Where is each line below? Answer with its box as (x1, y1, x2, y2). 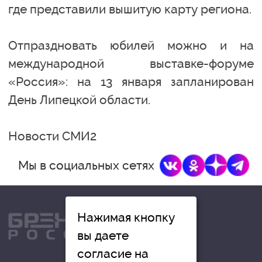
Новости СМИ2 (8, 128, 96, 143)
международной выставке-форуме (8, 56, 254, 71)
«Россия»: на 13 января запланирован (8, 74, 254, 89)
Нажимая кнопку (77, 210, 175, 225)
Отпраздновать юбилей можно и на (8, 37, 254, 53)
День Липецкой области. (8, 92, 150, 107)
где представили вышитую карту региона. (8, 1, 251, 16)
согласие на (77, 246, 149, 261)
